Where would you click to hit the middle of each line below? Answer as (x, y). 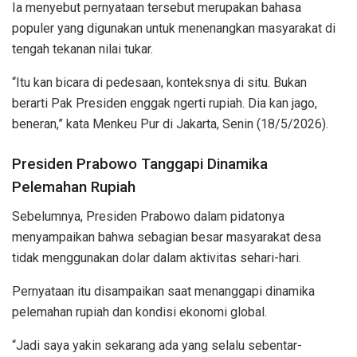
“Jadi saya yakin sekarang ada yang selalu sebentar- (157, 346)
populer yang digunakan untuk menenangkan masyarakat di (174, 28)
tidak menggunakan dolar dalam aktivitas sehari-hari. (157, 258)
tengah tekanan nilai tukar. (82, 49)
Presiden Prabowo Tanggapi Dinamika (140, 165)
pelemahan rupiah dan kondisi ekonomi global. (139, 312)
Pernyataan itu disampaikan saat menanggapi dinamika (163, 292)
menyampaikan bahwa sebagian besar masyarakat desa (167, 237)
